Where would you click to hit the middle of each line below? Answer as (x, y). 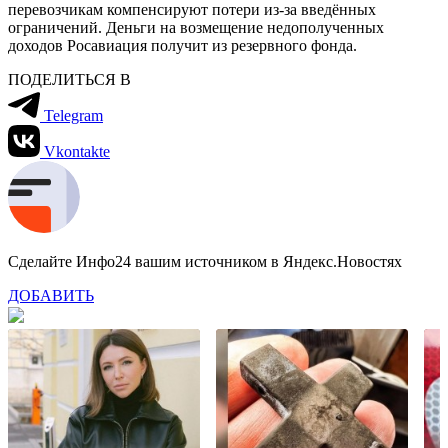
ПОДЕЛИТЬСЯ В (69, 79)
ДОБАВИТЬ (51, 295)
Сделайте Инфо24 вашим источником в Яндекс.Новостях (205, 261)
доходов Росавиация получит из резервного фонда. (182, 45)
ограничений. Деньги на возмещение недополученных (196, 27)
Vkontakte (77, 151)
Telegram (73, 115)
